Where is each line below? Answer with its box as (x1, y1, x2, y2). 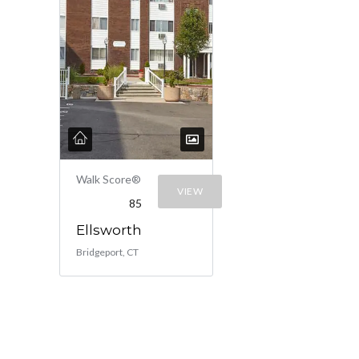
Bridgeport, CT (76, 246, 139, 258)
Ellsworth (76, 222, 142, 238)
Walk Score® (76, 172, 141, 186)
